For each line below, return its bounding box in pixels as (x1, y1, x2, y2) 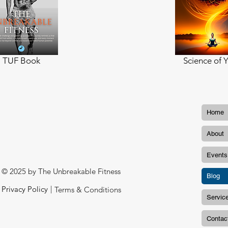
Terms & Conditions (54, 185, 121, 194)
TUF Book (2, 55, 40, 66)
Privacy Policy (2, 184, 48, 194)
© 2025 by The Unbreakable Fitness (2, 166, 121, 176)
